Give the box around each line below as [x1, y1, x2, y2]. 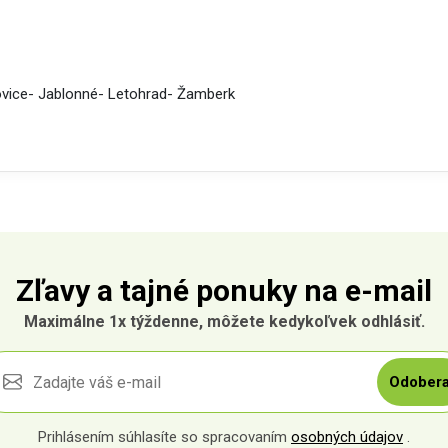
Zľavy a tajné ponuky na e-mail [16, 273, 432, 308]
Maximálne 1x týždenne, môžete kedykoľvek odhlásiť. [23, 312, 425, 331]
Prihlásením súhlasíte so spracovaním [38, 428, 291, 446]
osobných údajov [291, 428, 403, 446]
